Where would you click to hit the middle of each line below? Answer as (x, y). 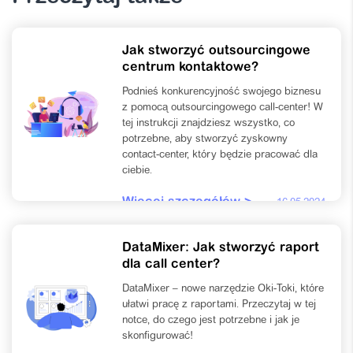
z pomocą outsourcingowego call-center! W (223, 107)
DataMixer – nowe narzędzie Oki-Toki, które (223, 288)
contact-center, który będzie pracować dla (220, 154)
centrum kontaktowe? (190, 67)
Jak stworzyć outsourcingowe (216, 51)
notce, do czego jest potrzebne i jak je (211, 320)
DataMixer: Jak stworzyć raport (221, 248)
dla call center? (171, 264)
